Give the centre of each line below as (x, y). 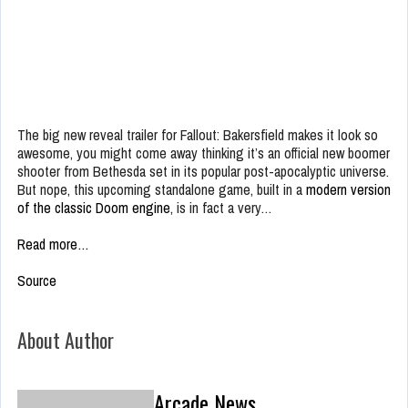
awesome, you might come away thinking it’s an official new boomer (204, 153)
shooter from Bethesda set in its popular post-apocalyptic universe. (203, 172)
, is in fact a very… (221, 208)
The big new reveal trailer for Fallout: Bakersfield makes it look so (198, 135)
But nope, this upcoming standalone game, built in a (162, 190)
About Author (66, 340)
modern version (348, 190)
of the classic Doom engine (94, 208)
